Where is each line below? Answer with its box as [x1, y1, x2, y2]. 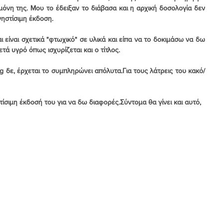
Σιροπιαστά [6, 113, 45, 121]
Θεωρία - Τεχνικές [9, 153, 69, 161]
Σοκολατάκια [65, 113, 109, 121]
